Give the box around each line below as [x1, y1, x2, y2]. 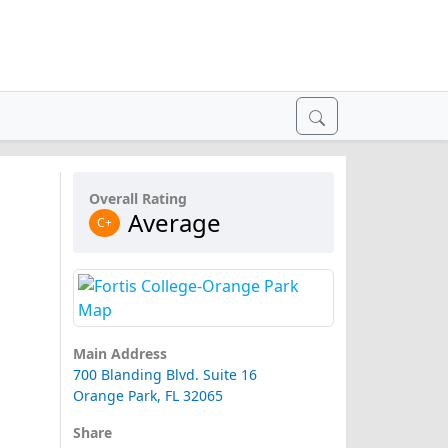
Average [127, 206, 221, 239]
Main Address [72, 344, 167, 364]
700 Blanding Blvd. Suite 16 [72, 365, 257, 385]
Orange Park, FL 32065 [72, 386, 223, 406]
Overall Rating [88, 189, 187, 208]
